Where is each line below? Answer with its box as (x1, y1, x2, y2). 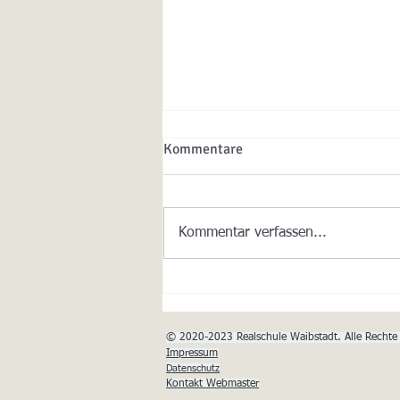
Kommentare (163, 140, 243, 159)
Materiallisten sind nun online (185, 271, 391, 292)
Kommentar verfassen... (179, 226, 327, 241)
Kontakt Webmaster (166, 379, 259, 390)
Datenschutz (166, 363, 220, 374)
